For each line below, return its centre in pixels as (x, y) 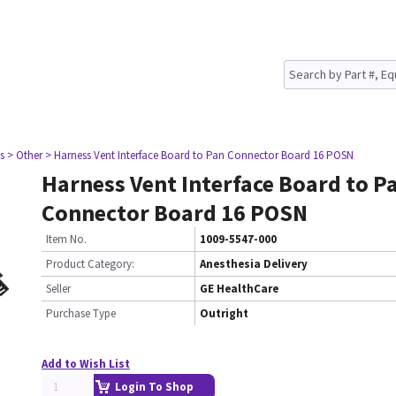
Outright (224, 313)
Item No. (66, 239)
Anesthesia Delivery (254, 264)
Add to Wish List (86, 364)
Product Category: (90, 264)
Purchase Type (81, 313)
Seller (58, 289)
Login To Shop (154, 387)
